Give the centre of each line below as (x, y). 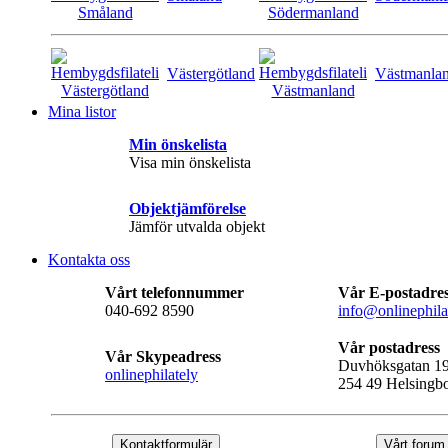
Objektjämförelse (187, 208)
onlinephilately (151, 374)
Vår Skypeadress (163, 356)
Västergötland (211, 73)
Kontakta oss (89, 259)
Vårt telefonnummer (174, 292)
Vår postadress (389, 347)
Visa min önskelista (190, 162)
